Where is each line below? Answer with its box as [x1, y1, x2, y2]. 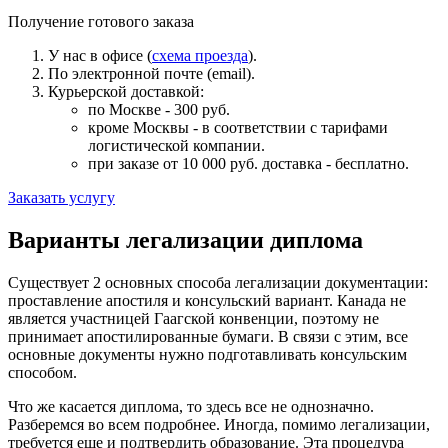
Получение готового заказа [8, 12, 194, 30]
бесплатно [335, 154, 405, 172]
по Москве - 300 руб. [88, 100, 230, 118]
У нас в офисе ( [48, 46, 152, 64]
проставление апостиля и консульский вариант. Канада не [8, 291, 406, 309]
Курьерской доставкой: [48, 82, 204, 100]
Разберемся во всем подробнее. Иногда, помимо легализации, [8, 415, 430, 433]
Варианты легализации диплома [8, 226, 363, 253]
